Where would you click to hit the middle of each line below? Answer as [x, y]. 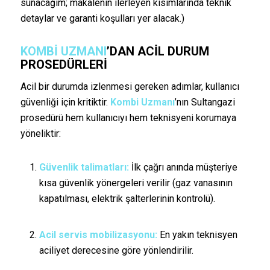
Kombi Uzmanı [142, 102]
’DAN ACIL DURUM [158, 51]
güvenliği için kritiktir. [65, 102]
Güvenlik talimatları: [84, 168]
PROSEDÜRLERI [64, 64]
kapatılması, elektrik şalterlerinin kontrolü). [127, 199]
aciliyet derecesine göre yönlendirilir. [116, 250]
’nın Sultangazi [205, 102]
